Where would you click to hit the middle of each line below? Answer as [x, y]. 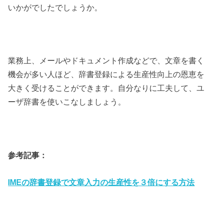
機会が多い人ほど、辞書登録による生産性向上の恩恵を [106, 74]
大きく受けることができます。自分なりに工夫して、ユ [106, 88]
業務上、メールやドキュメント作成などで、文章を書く [106, 61]
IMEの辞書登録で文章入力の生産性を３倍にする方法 [101, 182]
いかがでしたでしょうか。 [55, 7]
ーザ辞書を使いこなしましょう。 [67, 102]
